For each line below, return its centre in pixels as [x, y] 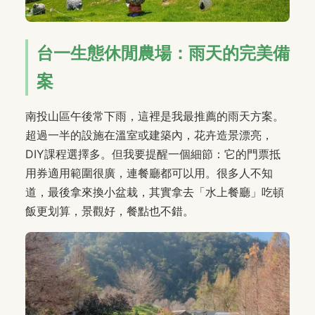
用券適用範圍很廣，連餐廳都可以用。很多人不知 [149, 173]
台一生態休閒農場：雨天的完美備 [163, 53]
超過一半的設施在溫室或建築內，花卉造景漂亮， [149, 135]
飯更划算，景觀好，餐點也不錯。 [110, 211]
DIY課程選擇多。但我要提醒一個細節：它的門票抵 [153, 154]
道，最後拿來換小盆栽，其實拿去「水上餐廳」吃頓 [155, 192]
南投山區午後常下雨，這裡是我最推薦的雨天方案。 [155, 116]
